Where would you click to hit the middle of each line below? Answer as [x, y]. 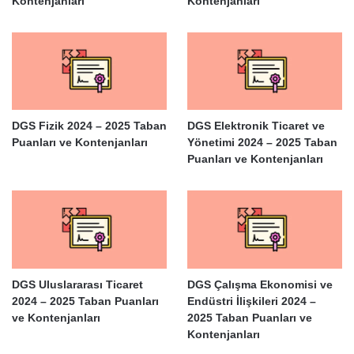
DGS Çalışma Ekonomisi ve [260, 284]
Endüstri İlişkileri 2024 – [251, 301]
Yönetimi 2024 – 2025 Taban [262, 143]
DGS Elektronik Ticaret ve [256, 126]
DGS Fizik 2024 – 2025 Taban [89, 126]
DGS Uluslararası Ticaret [77, 284]
